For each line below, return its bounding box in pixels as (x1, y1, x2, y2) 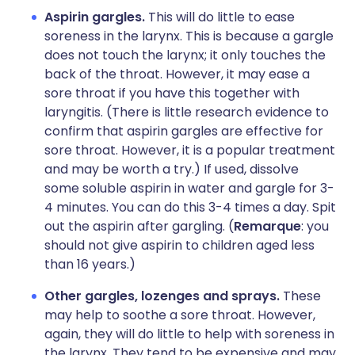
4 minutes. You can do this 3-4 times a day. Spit (44, 198, 336, 216)
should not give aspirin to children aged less (44, 236, 315, 254)
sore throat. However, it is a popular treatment (44, 141, 335, 159)
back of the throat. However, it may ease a (44, 65, 310, 83)
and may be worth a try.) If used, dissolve (44, 160, 299, 178)
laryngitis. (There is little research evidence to (44, 103, 329, 121)
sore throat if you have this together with (44, 84, 300, 102)
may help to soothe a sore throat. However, (44, 306, 315, 324)
